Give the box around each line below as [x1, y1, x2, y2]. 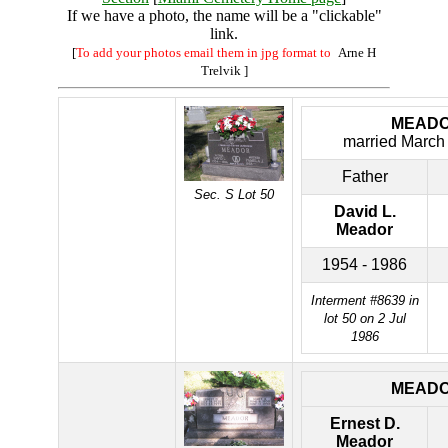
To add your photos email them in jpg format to [76, 45, 331, 60]
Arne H [335, 45, 376, 60]
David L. [333, 203, 396, 220]
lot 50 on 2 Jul [323, 311, 406, 326]
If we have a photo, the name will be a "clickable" [66, 7, 382, 24]
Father [341, 168, 388, 185]
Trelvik [200, 63, 244, 78]
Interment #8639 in [310, 293, 419, 308]
